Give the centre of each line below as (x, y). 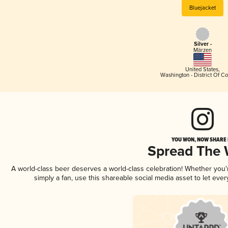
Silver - (203, 45)
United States (202, 69)
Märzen (203, 50)
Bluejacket (203, 8)
